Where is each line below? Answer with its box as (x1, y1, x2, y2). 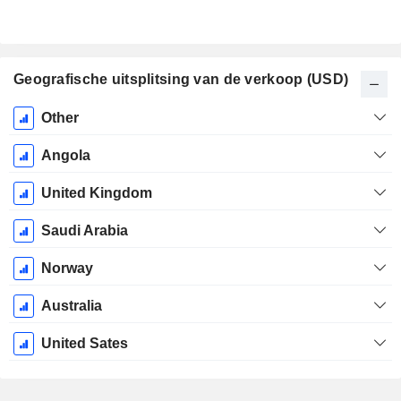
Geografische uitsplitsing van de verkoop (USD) (13, 72, 349, 88)
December (13, 147, 79, 163)
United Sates (40, 336, 128, 352)
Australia (40, 298, 102, 314)
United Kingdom (40, 185, 152, 201)
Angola (40, 148, 90, 164)
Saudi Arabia (40, 223, 128, 239)
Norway (40, 260, 93, 277)
